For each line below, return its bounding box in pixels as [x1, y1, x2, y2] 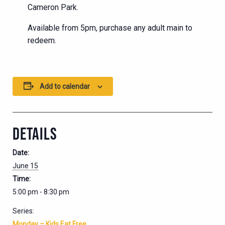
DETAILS [13, 124, 57, 143]
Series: [13, 206, 34, 215]
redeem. [28, 35, 56, 45]
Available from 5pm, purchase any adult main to [28, 23, 192, 33]
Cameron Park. [28, 2, 78, 12]
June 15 [13, 161, 38, 170]
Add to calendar [39, 82, 90, 90]
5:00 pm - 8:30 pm [13, 187, 69, 196]
